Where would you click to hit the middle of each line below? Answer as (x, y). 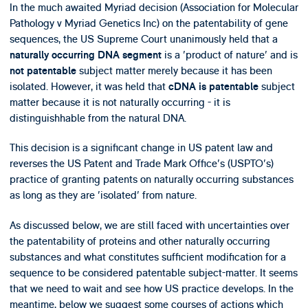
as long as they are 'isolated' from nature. (103, 196)
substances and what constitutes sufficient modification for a (147, 257)
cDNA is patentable (213, 87)
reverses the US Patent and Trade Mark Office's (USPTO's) (141, 164)
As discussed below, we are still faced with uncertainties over (149, 225)
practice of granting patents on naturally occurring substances (151, 180)
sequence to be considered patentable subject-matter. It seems (153, 273)
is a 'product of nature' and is (229, 55)
